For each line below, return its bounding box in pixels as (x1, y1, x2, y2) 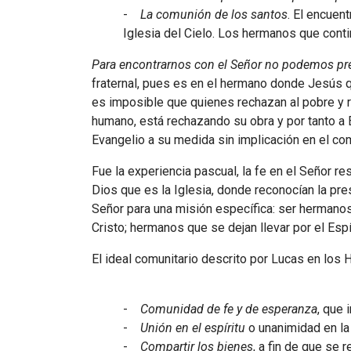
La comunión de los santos (137, 6, 288, 22)
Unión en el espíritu (140, 320, 245, 335)
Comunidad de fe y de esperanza (140, 301, 317, 317)
